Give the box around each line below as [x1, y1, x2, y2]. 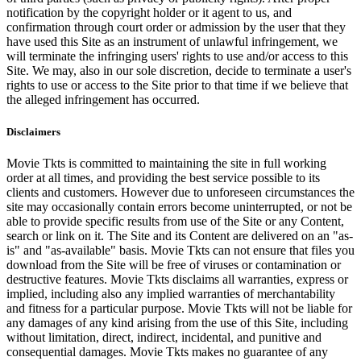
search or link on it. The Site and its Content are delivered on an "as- [6, 228, 353, 243]
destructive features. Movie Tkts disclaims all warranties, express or [6, 272, 348, 286]
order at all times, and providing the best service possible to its [6, 170, 320, 185]
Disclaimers [6, 125, 60, 138]
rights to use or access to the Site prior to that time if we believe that [6, 78, 348, 93]
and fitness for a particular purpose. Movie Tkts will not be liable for [6, 301, 352, 315]
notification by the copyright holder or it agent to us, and [6, 6, 292, 20]
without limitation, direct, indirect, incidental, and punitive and [6, 330, 322, 344]
